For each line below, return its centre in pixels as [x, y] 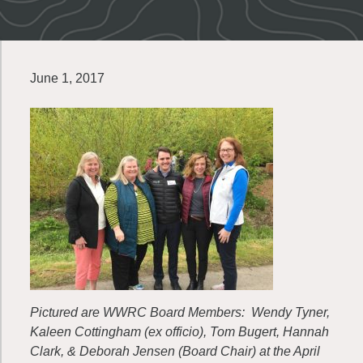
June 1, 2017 [67, 78]
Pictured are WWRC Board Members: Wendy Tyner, [180, 312]
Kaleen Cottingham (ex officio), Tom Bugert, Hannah [179, 332]
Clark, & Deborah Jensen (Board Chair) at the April [175, 351]
